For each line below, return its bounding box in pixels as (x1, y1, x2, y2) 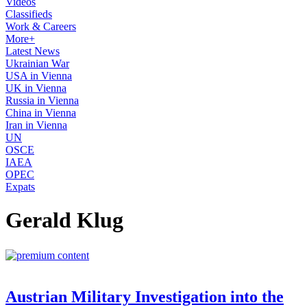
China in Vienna (5, 107, 76, 119)
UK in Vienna (5, 82, 66, 94)
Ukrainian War (5, 58, 69, 69)
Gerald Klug (5, 208, 123, 233)
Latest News (5, 45, 60, 57)
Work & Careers (5, 21, 76, 32)
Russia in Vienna (5, 95, 79, 106)
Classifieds (5, 8, 52, 20)
